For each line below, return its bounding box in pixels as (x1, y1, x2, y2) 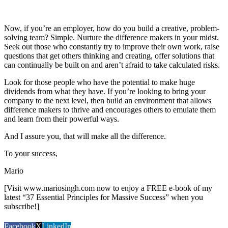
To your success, (4, 149, 58, 158)
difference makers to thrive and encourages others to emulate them (4, 105, 216, 114)
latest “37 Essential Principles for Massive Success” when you (4, 192, 203, 202)
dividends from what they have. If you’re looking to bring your (4, 87, 206, 96)
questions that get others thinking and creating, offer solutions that (4, 51, 214, 60)
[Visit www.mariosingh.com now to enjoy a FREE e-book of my (4, 183, 212, 192)
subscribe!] (4, 202, 39, 211)
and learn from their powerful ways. (4, 114, 119, 123)
